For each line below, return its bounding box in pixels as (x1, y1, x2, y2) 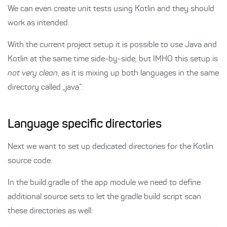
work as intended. (8, 19, 69, 28)
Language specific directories (8, 119, 162, 131)
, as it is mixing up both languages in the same (58, 69, 219, 78)
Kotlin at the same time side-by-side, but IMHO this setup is (8, 55, 218, 64)
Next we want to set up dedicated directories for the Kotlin (8, 143, 213, 152)
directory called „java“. (8, 84, 83, 92)
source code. (8, 157, 52, 166)
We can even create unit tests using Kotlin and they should (8, 5, 214, 14)
